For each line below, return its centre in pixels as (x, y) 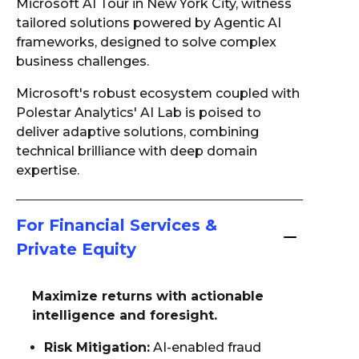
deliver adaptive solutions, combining (137, 132)
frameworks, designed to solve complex (146, 42)
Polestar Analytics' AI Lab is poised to (139, 113)
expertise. (48, 170)
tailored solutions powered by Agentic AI (149, 23)
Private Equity (76, 249)
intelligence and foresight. (125, 315)
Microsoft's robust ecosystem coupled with (158, 93)
